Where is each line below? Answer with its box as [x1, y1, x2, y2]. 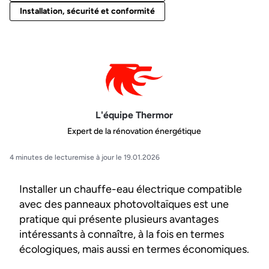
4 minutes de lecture [10, 153, 79, 162]
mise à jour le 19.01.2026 [79, 153, 160, 162]
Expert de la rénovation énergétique [67, 126, 202, 137]
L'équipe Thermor [95, 109, 174, 121]
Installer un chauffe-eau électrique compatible [19, 183, 242, 196]
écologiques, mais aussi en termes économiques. [19, 243, 249, 256]
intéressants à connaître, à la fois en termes [19, 228, 224, 241]
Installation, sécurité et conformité [20, 6, 155, 17]
